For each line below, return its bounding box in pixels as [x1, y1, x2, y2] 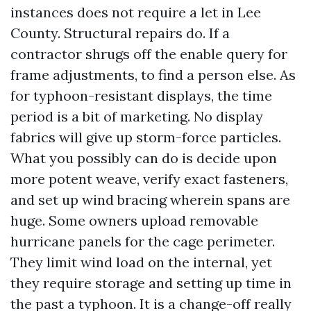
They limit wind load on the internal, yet [10, 253, 272, 271]
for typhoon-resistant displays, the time [10, 87, 272, 104]
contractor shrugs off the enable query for [10, 45, 287, 62]
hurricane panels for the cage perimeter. [10, 233, 275, 250]
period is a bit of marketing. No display [10, 108, 263, 125]
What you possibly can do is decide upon [10, 149, 277, 167]
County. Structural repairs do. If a [10, 24, 230, 42]
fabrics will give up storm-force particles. [10, 128, 281, 146]
